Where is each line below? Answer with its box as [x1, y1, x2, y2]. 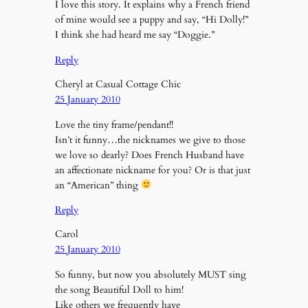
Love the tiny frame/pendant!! [54, 118, 173, 131]
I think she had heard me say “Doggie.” [54, 28, 214, 42]
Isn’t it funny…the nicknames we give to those [54, 133, 245, 146]
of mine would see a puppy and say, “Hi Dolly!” [54, 13, 248, 27]
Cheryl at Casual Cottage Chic [54, 78, 181, 91]
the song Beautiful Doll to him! [54, 283, 184, 296]
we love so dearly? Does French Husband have [54, 148, 244, 162]
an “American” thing [54, 178, 141, 192]
